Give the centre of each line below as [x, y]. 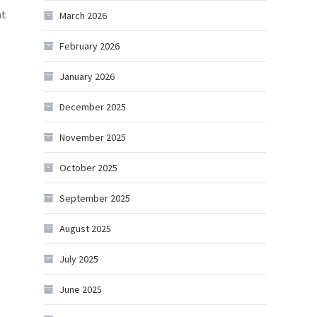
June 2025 [81, 289]
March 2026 [83, 16]
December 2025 [93, 107]
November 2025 [93, 137]
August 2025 [85, 229]
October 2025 [88, 168]
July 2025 [79, 259]
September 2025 [95, 198]
